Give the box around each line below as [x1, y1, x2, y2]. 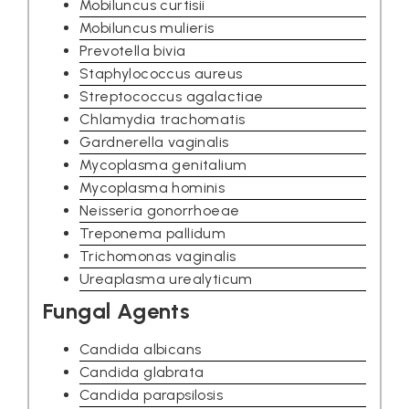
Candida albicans [79, 341, 202, 359]
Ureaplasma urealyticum [79, 270, 253, 288]
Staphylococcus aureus [79, 65, 243, 83]
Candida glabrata [79, 363, 204, 382]
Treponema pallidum [79, 225, 226, 243]
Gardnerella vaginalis [79, 133, 229, 152]
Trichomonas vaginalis [79, 247, 236, 266]
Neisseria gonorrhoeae [79, 202, 240, 220]
